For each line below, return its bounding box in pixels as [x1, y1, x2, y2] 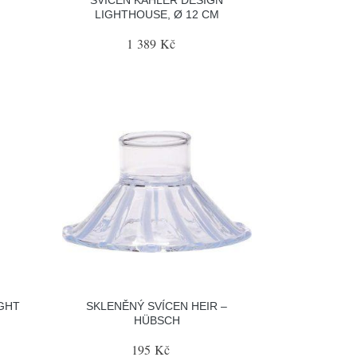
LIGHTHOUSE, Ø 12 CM [94, 7, 219, 21]
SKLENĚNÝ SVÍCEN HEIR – [86, 300, 228, 312]
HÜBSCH [133, 314, 180, 327]
